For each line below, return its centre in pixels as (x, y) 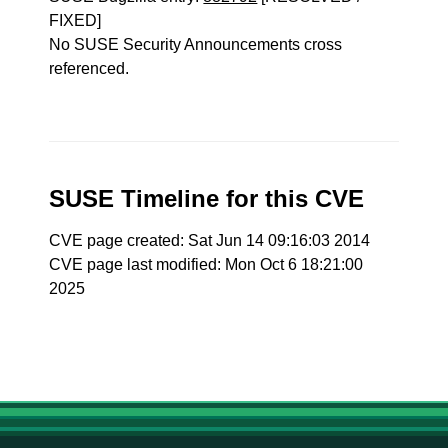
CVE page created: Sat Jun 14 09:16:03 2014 (210, 240)
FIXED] (75, 20)
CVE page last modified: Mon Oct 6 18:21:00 (206, 264)
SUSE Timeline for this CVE (207, 198)
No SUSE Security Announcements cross (196, 44)
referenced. (89, 68)
